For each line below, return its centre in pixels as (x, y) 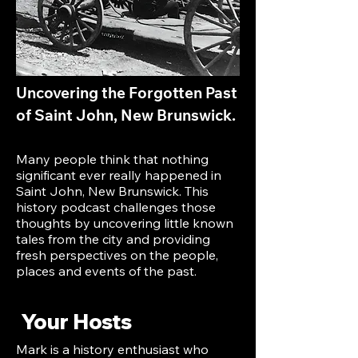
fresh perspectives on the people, (117, 255)
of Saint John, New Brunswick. (126, 117)
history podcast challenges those (116, 207)
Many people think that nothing (112, 159)
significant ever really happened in (119, 175)
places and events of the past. (106, 271)
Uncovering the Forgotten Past (127, 95)
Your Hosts (76, 322)
